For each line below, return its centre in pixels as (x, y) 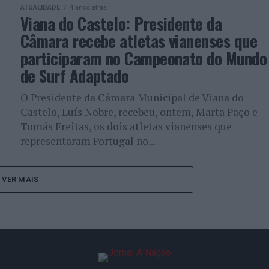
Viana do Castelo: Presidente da (121, 23)
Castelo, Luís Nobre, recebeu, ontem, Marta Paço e (139, 112)
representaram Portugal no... (88, 141)
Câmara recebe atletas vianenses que (139, 41)
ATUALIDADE (41, 8)
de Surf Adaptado (75, 76)
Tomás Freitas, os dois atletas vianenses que (126, 126)
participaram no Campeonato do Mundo (144, 58)
